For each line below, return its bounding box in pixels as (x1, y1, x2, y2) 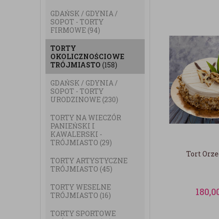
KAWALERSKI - (50, 130, 102, 139)
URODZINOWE (50, 95, 102, 104)
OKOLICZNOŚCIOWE (50, 52, 124, 61)
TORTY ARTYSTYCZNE (50, 156, 128, 165)
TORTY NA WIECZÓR (50, 113, 121, 122)
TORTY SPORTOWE (50, 209, 116, 218)
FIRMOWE (50, 25, 88, 35)
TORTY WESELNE (50, 182, 111, 192)
